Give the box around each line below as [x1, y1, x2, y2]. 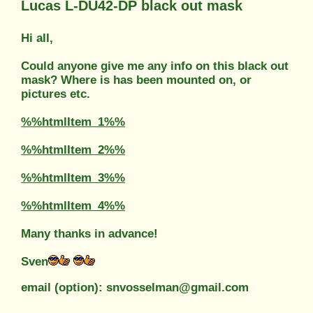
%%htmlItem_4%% [21, 198, 125, 212]
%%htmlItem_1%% [21, 115, 125, 129]
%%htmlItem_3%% [21, 170, 125, 184]
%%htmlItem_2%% [21, 143, 125, 156]
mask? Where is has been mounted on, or [21, 73, 252, 87]
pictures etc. [21, 87, 90, 101]
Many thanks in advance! [21, 226, 158, 240]
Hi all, [21, 31, 53, 45]
